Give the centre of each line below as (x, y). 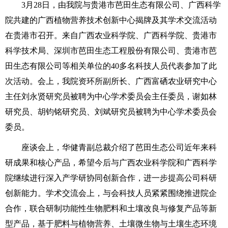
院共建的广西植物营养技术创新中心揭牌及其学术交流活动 (111, 20)
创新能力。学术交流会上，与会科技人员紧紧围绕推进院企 (111, 193)
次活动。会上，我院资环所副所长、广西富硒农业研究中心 (111, 81)
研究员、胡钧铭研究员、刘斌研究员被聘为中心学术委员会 (111, 112)
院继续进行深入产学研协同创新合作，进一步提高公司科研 (111, 178)
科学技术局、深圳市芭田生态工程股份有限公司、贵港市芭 (111, 51)
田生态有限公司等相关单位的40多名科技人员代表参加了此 (111, 66)
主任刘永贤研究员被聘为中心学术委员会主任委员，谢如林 (111, 96)
